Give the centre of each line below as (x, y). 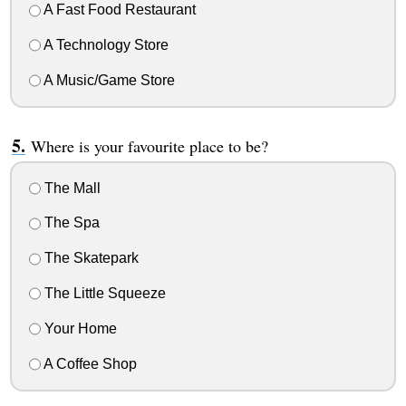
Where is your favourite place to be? (149, 145)
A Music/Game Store (107, 80)
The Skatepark (89, 258)
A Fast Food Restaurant (118, 10)
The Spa (70, 223)
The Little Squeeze (103, 294)
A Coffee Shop (88, 363)
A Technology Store (104, 45)
